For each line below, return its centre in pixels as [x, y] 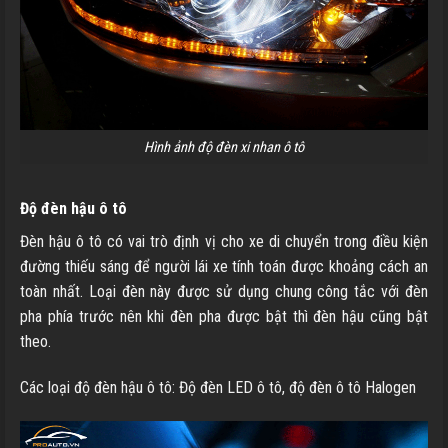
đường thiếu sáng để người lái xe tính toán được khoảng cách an [224, 267]
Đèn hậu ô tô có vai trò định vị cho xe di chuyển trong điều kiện [224, 242]
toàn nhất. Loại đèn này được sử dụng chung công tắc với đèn [224, 292]
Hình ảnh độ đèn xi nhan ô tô [224, 147]
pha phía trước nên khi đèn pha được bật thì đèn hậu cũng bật [224, 317]
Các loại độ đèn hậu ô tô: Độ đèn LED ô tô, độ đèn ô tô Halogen [218, 388]
